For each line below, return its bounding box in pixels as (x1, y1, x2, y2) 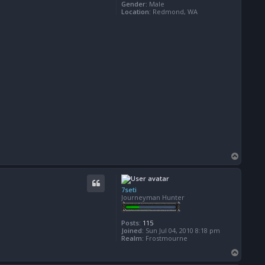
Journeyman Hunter (121, 193, 185, 202)
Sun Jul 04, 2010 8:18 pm (144, 226, 220, 235)
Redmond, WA (151, 7, 198, 17)
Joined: (121, 226, 144, 235)
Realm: (121, 234, 144, 243)
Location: (121, 7, 151, 17)
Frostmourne (144, 234, 188, 243)
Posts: (121, 218, 141, 228)
